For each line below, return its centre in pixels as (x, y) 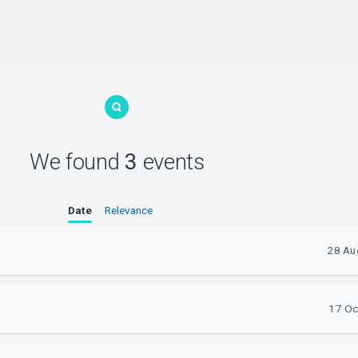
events (171, 161)
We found (77, 161)
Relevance (129, 211)
